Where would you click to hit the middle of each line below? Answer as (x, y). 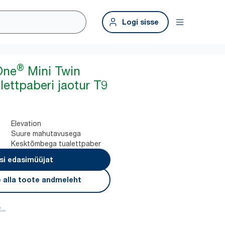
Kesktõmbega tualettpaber (56, 143)
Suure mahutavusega (46, 133)
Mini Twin (52, 71)
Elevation (26, 123)
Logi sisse (140, 22)
